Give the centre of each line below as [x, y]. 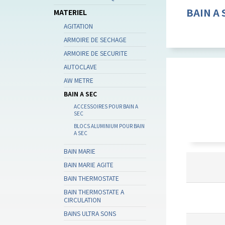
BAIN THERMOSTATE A [94, 192]
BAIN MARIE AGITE [89, 164]
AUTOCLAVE [80, 67]
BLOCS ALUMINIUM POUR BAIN [109, 126]
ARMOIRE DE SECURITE [96, 53]
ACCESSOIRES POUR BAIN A [106, 106]
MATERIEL [70, 12]
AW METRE [79, 80]
